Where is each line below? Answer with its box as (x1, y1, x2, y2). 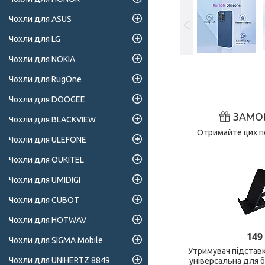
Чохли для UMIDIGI (9, 175, 80, 185)
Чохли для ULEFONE (9, 135, 86, 145)
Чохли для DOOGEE (9, 95, 85, 105)
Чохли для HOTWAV (9, 215, 86, 225)
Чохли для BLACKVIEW (9, 115, 96, 125)
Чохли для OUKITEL (9, 155, 84, 165)
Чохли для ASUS (9, 14, 72, 24)
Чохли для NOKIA (9, 54, 75, 64)
